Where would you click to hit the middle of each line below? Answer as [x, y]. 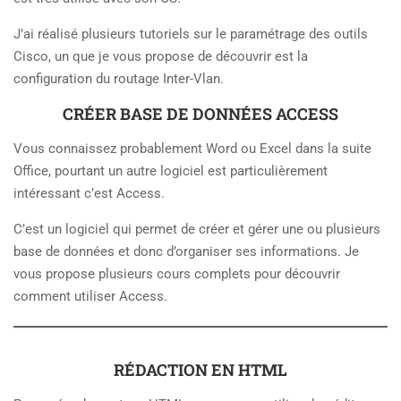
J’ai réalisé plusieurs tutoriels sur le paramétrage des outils [191, 34]
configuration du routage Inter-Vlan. [119, 79]
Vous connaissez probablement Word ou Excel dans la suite [192, 149]
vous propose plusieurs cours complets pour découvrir [177, 274]
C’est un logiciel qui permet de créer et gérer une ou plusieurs [197, 230]
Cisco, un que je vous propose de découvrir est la [161, 57]
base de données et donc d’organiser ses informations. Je [186, 252]
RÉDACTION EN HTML [200, 370]
